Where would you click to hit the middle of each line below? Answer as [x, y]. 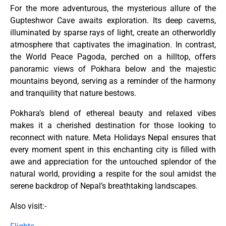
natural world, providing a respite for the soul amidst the [113, 174]
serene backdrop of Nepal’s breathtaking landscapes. [104, 186]
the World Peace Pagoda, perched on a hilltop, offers [113, 57]
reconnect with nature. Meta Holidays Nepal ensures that [113, 138]
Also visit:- [28, 206]
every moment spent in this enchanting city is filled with [113, 150]
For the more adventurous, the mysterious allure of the [113, 9]
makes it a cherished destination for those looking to [113, 126]
